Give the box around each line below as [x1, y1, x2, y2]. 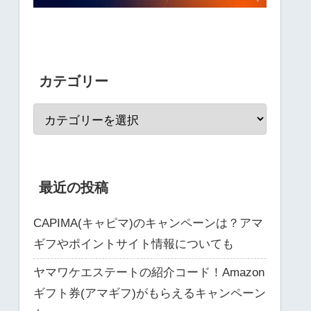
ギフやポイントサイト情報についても [33, 237, 234, 251]
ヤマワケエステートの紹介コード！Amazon [33, 265, 264, 279]
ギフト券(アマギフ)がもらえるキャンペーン [33, 286, 266, 300]
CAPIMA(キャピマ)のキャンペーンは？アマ [33, 216, 263, 230]
